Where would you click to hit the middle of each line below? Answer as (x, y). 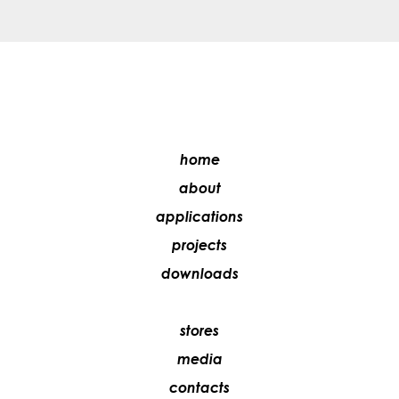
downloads (199, 274)
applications (199, 217)
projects (199, 245)
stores (199, 331)
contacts (199, 388)
